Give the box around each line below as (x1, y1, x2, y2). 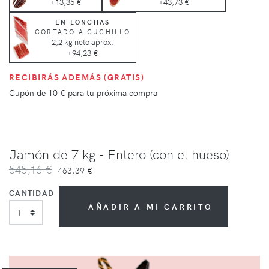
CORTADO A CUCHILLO (35, 26, 131, 36)
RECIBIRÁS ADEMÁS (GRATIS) (9, 71, 144, 83)
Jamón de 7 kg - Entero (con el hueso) (9, 145, 229, 163)
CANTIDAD (9, 187, 55, 198)
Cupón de (9, 86, 48, 99)
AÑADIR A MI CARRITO (88, 201, 213, 212)
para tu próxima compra (65, 86, 157, 99)
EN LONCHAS (55, 17, 110, 26)
